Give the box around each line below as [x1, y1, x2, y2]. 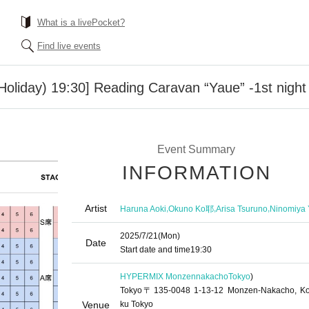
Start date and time [120, 245, 190, 255]
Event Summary [157, 143, 235, 155]
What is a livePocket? [37, 17, 125, 28]
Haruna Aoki [120, 203, 166, 214]
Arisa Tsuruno [216, 203, 268, 214]
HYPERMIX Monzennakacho [120, 272, 228, 281]
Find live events [37, 41, 101, 51]
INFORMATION [122, 162, 271, 183]
